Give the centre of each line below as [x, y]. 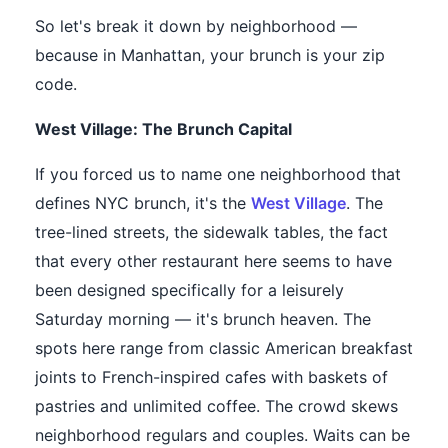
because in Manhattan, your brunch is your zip [210, 55]
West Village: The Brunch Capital [163, 129]
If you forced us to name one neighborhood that [218, 174]
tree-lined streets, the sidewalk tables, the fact [211, 232]
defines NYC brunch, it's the [143, 203]
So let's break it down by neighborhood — [196, 26]
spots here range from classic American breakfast [224, 348]
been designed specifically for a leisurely [189, 290]
